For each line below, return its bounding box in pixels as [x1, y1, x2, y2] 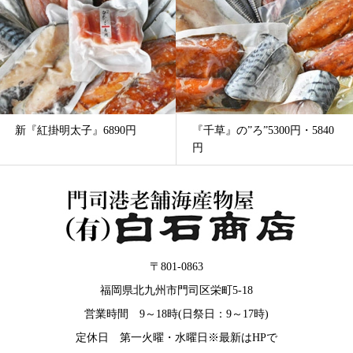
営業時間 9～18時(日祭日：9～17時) [84, 307, 269, 320]
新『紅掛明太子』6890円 [6, 124, 128, 136]
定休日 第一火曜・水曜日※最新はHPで [76, 331, 277, 344]
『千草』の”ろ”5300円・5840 [183, 124, 325, 136]
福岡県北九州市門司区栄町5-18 [100, 284, 253, 296]
